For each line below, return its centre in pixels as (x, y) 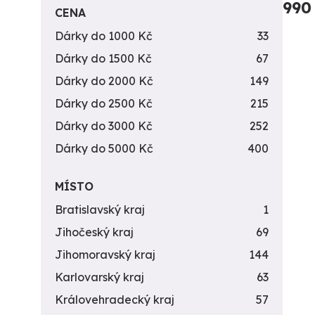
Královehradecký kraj (115, 300)
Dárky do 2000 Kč (104, 81)
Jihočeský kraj (94, 232)
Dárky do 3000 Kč (104, 126)
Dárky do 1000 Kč (104, 36)
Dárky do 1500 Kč (103, 58)
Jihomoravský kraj (105, 255)
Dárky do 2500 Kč (104, 103)
